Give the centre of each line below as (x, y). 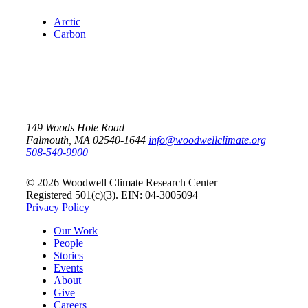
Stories (68, 255)
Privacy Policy (58, 207)
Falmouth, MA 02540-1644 (86, 140)
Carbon (70, 34)
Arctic (67, 21)
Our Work (76, 230)
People (68, 243)
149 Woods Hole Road (75, 127)
